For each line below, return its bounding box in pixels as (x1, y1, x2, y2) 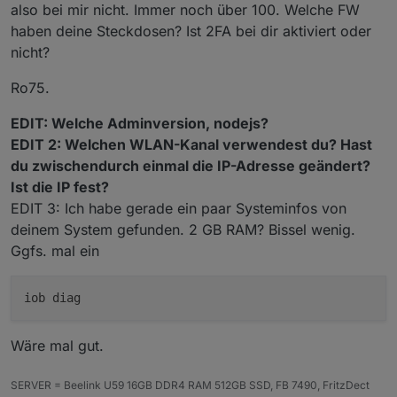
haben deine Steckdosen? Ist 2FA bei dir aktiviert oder (11, 21, 371, 40)
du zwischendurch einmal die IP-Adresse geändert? (11, 156, 370, 175)
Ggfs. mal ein (11, 241, 99, 260)
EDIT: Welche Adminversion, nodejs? (11, 113, 269, 132)
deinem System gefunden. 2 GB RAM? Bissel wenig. (11, 220, 355, 238)
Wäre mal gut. (11, 336, 104, 354)
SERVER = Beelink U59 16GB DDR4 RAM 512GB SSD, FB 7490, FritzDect (11, 378, 370, 392)
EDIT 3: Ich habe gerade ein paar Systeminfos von (11, 198, 346, 217)
